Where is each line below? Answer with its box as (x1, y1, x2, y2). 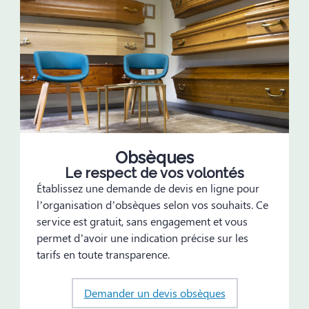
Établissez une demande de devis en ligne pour (37, 181, 259, 195)
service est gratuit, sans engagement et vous (37, 214, 248, 228)
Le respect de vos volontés (65, 165, 244, 181)
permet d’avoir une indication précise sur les (37, 230, 248, 245)
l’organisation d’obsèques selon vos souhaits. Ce (37, 197, 268, 212)
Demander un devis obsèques (83, 286, 226, 300)
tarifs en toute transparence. (37, 247, 170, 261)
